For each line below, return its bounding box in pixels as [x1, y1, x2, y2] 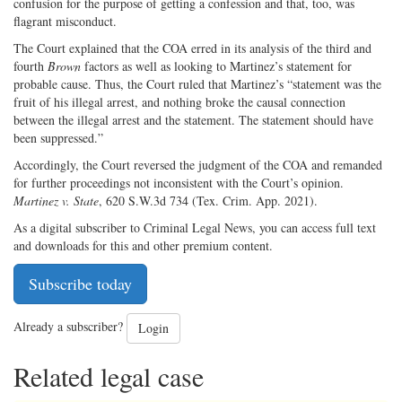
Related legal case [13, 357, 204, 394]
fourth [13, 57, 48, 74]
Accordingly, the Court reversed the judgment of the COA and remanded [13, 155, 382, 173]
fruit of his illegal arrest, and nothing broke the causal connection [13, 92, 345, 110]
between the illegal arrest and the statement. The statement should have [13, 110, 373, 128]
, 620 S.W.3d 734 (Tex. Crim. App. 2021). [99, 191, 322, 209]
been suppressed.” [13, 128, 103, 146]
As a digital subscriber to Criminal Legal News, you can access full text [13, 218, 376, 236]
